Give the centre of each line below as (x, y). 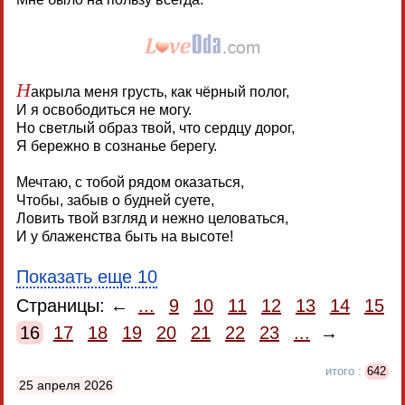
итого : (345, 372)
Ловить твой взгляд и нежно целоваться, (152, 218)
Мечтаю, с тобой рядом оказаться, (130, 182)
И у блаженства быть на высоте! (124, 236)
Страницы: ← (75, 306)
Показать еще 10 (86, 276)
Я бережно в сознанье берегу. (116, 146)
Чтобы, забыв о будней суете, (115, 200)
